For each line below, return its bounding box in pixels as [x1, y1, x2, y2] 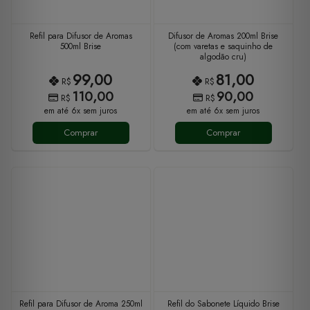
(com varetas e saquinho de [174, 40, 273, 53]
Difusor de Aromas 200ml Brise [168, 30, 279, 43]
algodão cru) [200, 51, 247, 64]
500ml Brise [60, 40, 102, 53]
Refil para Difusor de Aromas [29, 30, 132, 43]
